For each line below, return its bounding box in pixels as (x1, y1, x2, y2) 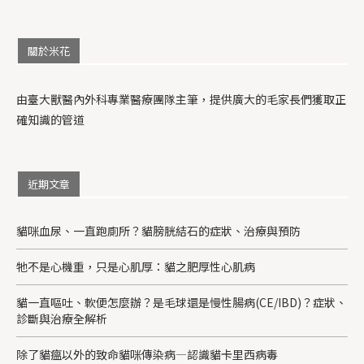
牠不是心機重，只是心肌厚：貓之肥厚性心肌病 (16, 258, 255, 275)
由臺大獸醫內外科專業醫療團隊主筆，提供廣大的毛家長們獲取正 (16, 90, 346, 107)
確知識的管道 (16, 110, 84, 128)
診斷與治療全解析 (16, 310, 107, 327)
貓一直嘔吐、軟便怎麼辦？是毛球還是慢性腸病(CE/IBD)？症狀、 (16, 293, 347, 310)
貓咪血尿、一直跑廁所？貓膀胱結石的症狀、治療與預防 (16, 222, 301, 239)
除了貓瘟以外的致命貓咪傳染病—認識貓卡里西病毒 (16, 345, 278, 362)
